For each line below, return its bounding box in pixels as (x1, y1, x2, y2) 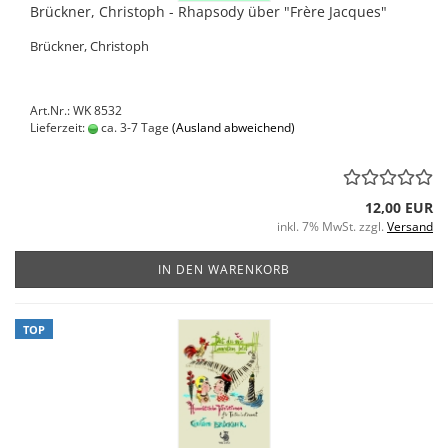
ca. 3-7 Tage (98, 119, 169, 136)
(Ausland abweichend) (172, 119, 295, 136)
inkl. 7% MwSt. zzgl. (277, 218, 387, 235)
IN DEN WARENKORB (158, 261, 290, 278)
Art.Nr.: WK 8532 (30, 102, 122, 119)
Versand (387, 218, 433, 235)
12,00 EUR (365, 198, 433, 217)
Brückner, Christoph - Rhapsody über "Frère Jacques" (30, 2, 387, 21)
